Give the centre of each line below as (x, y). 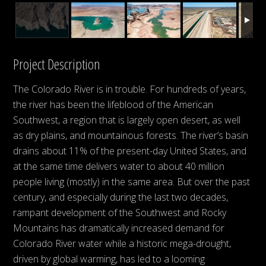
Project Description (57, 64)
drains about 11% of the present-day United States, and (130, 151)
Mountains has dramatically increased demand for (119, 228)
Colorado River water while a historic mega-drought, (122, 243)
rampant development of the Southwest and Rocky (120, 212)
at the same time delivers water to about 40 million (119, 166)
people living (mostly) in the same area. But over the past (132, 181)
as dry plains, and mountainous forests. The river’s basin (131, 135)
